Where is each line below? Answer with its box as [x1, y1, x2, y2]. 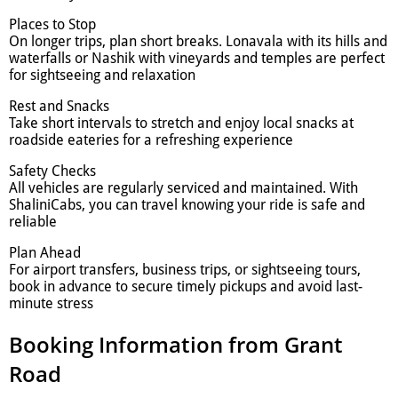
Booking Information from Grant [9, 329, 343, 359]
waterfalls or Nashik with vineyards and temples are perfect [9, 49, 385, 67]
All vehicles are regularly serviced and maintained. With [9, 179, 358, 196]
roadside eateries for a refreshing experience [9, 131, 293, 148]
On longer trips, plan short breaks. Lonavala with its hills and [9, 32, 387, 50]
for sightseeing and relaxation [9, 66, 195, 84]
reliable [9, 212, 57, 230]
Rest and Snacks [9, 97, 109, 115]
